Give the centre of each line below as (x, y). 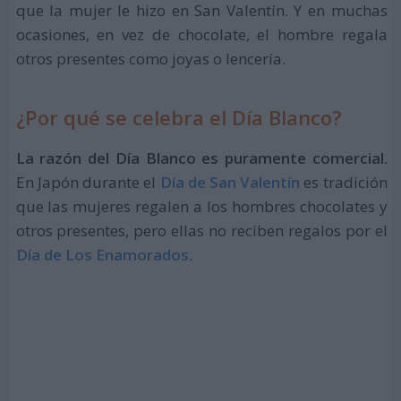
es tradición (344, 182)
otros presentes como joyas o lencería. (150, 59)
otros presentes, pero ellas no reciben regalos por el (201, 230)
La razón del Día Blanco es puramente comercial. (201, 158)
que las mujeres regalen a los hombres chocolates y (201, 206)
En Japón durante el (88, 182)
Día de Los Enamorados (102, 254)
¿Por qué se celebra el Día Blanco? (179, 118)
